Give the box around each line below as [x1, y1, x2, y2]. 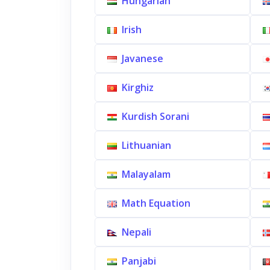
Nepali [122, 225, 151, 239]
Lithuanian [122, 139, 171, 152]
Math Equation [122, 196, 190, 210]
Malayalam [122, 168, 171, 181]
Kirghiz [122, 81, 154, 94]
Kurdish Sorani [122, 110, 189, 123]
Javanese [122, 52, 163, 65]
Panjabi [122, 254, 156, 268]
